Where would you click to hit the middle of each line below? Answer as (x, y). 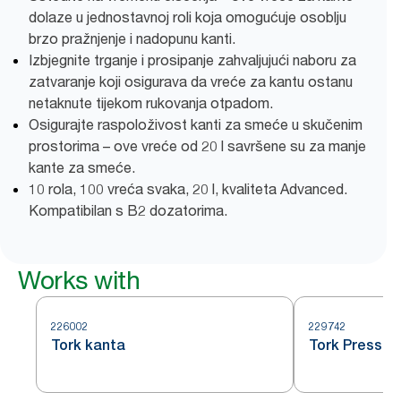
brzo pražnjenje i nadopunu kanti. (132, 38)
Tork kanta (88, 345)
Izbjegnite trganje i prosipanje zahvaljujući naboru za (192, 60)
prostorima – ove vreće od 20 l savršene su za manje (197, 146)
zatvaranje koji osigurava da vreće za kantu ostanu (191, 81)
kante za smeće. (82, 167)
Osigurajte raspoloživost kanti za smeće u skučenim (196, 124)
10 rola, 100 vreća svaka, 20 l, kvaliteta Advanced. (188, 189)
